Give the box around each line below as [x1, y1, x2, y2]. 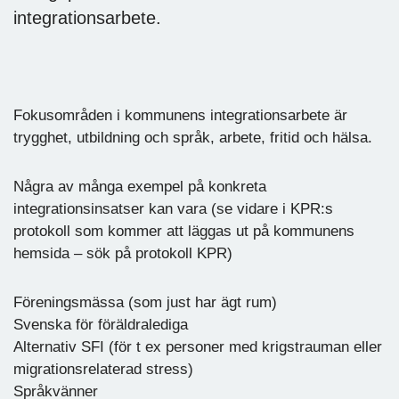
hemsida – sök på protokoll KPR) [13, 244, 232, 262]
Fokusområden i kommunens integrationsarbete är [13, 106, 347, 124]
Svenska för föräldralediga [13, 315, 188, 333]
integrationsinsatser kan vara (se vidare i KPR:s [13, 199, 333, 217]
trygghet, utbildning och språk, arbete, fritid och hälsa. [13, 128, 372, 146]
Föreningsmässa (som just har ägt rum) [13, 293, 281, 311]
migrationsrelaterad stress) [13, 360, 193, 378]
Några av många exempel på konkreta [13, 177, 266, 195]
